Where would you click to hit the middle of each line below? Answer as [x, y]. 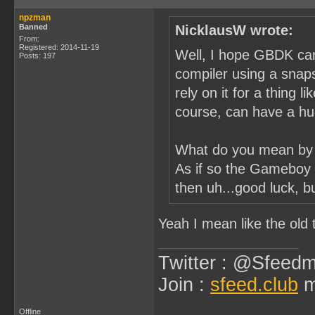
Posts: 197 [37, 56]
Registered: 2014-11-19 [59, 47]
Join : [184, 285]
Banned [33, 27]
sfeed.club [254, 285]
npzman [35, 18]
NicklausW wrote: [234, 30]
